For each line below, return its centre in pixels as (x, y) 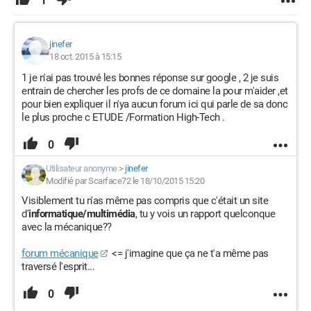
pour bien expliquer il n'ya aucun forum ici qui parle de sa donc (154, 104)
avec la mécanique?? (67, 227)
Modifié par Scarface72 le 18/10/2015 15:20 (125, 181)
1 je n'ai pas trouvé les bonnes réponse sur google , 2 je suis (150, 78)
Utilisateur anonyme (82, 168)
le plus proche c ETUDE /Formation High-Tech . (123, 117)
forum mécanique (60, 253)
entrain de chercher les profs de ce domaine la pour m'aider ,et (155, 91)
